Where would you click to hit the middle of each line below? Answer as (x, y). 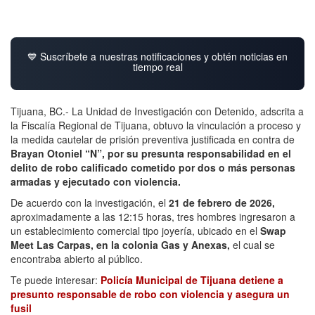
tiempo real (157, 66)
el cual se (254, 244)
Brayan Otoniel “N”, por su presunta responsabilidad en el (151, 153)
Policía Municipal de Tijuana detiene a (192, 279)
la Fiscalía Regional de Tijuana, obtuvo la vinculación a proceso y (156, 125)
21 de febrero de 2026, (222, 202)
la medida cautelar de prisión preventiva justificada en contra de (153, 139)
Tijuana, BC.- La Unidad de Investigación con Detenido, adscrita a (157, 111)
